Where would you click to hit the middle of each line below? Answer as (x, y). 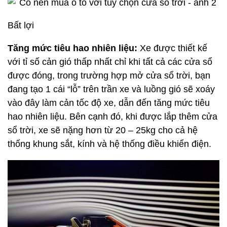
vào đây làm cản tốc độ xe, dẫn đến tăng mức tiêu (109, 103)
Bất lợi (21, 25)
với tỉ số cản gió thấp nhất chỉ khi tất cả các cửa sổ (110, 62)
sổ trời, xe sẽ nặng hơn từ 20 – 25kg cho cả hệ (103, 130)
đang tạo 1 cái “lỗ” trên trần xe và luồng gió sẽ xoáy (111, 89)
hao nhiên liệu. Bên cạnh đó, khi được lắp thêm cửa (112, 117)
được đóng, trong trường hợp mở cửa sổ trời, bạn (109, 75)
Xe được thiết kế (174, 48)
